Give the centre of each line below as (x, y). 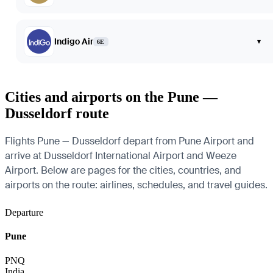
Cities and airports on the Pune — (111, 97)
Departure (24, 212)
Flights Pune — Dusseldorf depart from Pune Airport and (129, 141)
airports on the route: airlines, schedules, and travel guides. (136, 185)
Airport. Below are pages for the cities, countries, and (123, 170)
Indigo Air (74, 42)
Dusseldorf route (57, 114)
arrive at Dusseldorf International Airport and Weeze (121, 156)
